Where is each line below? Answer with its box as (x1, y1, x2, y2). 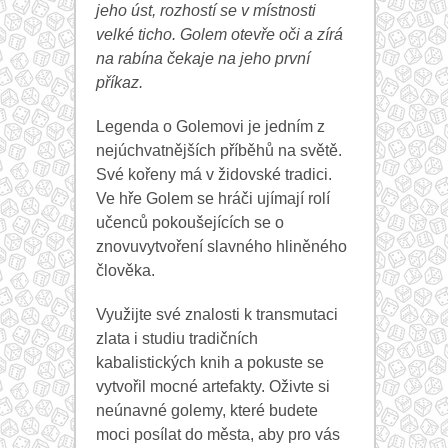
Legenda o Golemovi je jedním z (96, 118, 325, 136)
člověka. (96, 262, 155, 280)
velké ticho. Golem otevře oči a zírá (96, 26, 343, 44)
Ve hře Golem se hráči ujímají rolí (96, 190, 330, 208)
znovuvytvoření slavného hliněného (96, 238, 347, 256)
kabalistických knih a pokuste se (96, 354, 324, 372)
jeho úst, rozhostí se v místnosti (96, 2, 316, 20)
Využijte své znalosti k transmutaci (96, 306, 338, 324)
